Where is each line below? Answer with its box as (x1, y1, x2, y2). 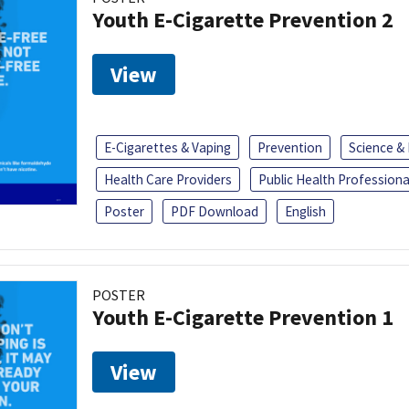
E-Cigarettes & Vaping (104, 138, 231, 156)
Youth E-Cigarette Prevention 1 (92, 302, 393, 331)
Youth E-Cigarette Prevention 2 (92, 5, 393, 34)
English (285, 202, 326, 220)
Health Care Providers (104, 170, 232, 188)
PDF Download (171, 202, 258, 220)
